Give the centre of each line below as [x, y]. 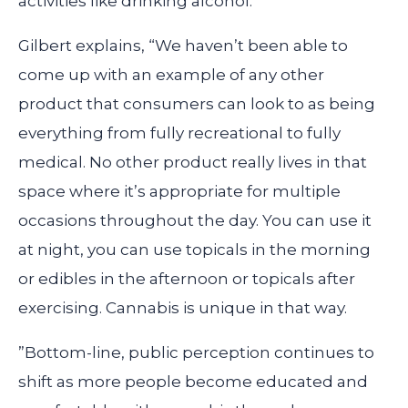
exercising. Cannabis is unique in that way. [183, 307]
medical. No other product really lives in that [193, 162]
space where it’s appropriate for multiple [179, 191]
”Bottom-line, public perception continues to [196, 352]
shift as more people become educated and [193, 381]
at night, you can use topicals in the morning [194, 249]
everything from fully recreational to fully [179, 133]
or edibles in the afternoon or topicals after [187, 278]
